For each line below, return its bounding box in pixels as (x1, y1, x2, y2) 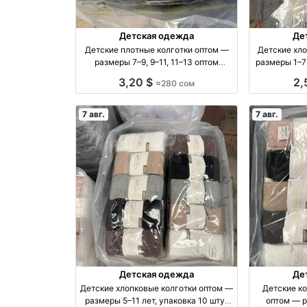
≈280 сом (156, 77, 195, 88)
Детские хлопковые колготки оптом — (80, 283, 234, 294)
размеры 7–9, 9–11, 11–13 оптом (95, 56, 219, 67)
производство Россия (112, 69, 201, 79)
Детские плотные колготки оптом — (84, 44, 229, 55)
